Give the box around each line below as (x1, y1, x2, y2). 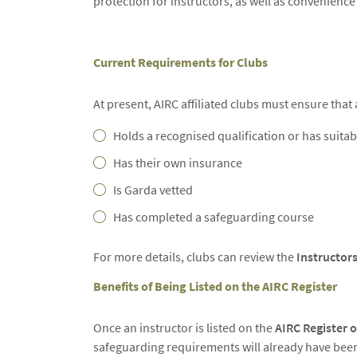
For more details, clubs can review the (93, 249, 296, 265)
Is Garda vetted (113, 182, 193, 198)
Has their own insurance (113, 155, 242, 171)
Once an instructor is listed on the (93, 320, 275, 335)
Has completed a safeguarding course (113, 209, 314, 225)
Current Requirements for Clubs (93, 54, 268, 70)
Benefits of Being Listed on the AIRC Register (93, 278, 337, 294)
